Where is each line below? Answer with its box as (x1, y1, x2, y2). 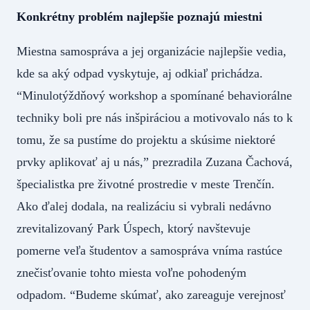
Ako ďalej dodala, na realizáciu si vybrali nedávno (17, 199, 271, 214)
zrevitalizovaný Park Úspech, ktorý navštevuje (17, 221, 250, 236)
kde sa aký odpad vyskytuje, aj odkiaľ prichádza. (17, 66, 263, 81)
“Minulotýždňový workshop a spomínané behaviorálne (17, 89, 292, 103)
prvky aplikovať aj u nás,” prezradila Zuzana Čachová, (17, 155, 293, 170)
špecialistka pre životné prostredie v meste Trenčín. (17, 177, 275, 192)
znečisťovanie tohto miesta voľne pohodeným (17, 266, 246, 280)
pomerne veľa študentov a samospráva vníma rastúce (17, 244, 282, 258)
